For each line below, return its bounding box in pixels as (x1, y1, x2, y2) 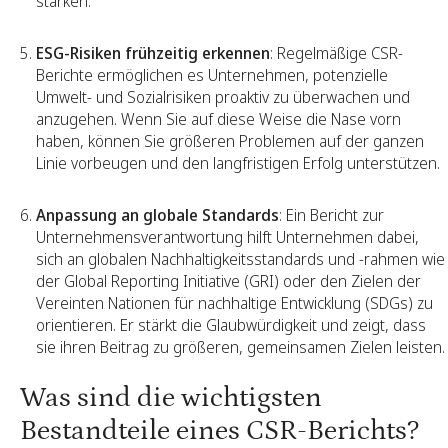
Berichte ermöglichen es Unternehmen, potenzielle (36, 63, 388, 86)
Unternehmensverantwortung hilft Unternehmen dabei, (36, 225, 419, 248)
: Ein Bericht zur (279, 203, 384, 226)
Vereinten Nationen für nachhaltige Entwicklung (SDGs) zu (36, 291, 433, 314)
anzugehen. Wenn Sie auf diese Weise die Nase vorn (36, 107, 401, 130)
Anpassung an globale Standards (36, 203, 279, 226)
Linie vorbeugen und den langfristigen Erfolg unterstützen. (36, 151, 440, 174)
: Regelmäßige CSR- (270, 41, 403, 64)
